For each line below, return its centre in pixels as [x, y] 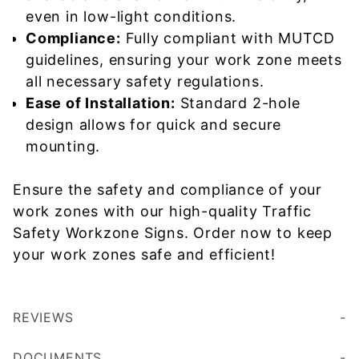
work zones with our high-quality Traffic [162, 211]
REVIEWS [43, 317]
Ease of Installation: [101, 103]
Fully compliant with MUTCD [228, 38]
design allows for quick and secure [154, 125]
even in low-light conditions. [131, 16]
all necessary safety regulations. [145, 81]
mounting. [63, 146]
